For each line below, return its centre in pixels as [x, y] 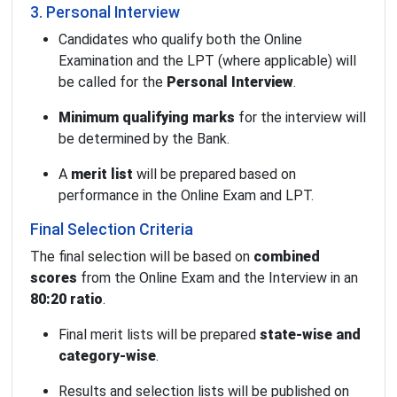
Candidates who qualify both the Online [180, 39]
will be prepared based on [214, 174]
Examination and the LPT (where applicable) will [207, 60]
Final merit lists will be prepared [159, 334]
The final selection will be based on [142, 256]
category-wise [107, 355]
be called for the [113, 82]
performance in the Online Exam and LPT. [186, 195]
